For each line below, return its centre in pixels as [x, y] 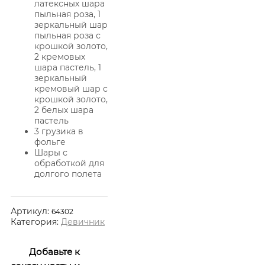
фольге [50, 142]
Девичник [83, 222]
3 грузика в [59, 131]
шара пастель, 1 [68, 67]
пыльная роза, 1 [67, 14]
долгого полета [68, 174]
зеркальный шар [71, 25]
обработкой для [69, 163]
